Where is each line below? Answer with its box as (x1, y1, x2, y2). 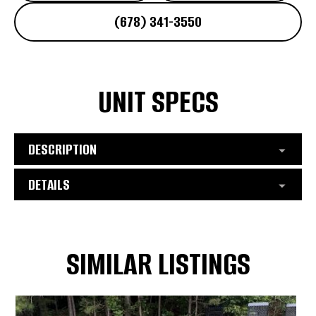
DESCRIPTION (28, 139, 97, 159)
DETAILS (28, 174, 70, 195)
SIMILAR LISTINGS (66, 243, 250, 285)
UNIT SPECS (97, 80, 219, 123)
